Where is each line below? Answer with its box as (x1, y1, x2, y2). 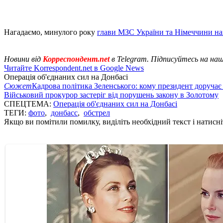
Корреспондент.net (41, 54, 111, 63)
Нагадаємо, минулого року (4, 27, 97, 36)
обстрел (84, 108, 110, 117)
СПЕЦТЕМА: (4, 99, 53, 108)
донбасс (51, 108, 78, 117)
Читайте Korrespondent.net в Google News (4, 63, 144, 72)
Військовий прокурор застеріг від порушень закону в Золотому (4, 90, 219, 99)
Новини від (4, 54, 41, 63)
